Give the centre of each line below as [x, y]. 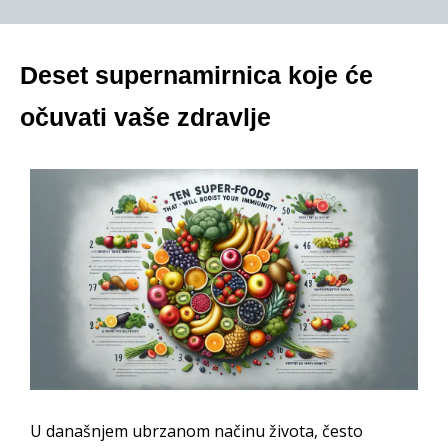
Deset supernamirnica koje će [196, 75]
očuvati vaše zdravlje [145, 117]
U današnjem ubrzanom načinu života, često [196, 431]
